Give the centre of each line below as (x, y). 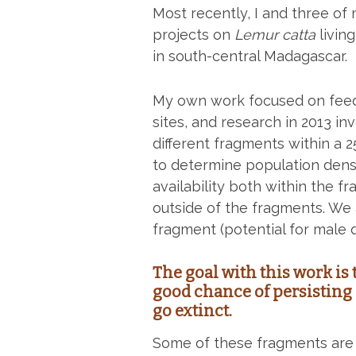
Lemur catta (275, 35)
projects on (193, 35)
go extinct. (192, 310)
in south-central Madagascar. (250, 56)
